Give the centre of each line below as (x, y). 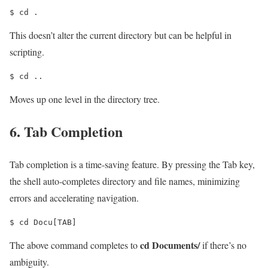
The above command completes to (75, 245)
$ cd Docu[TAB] (43, 223)
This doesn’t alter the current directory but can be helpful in (121, 35)
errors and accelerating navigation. (74, 198)
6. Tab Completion (66, 132)
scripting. (27, 51)
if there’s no (223, 245)
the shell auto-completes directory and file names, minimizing (125, 181)
